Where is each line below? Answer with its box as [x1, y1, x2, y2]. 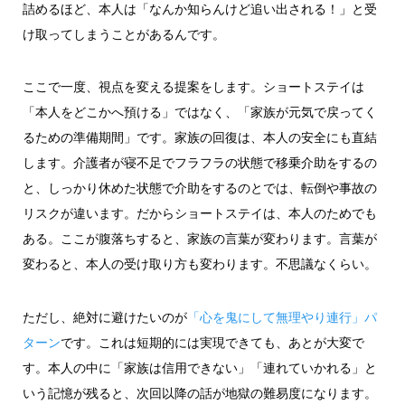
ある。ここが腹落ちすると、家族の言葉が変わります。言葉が [22, 231, 377, 247]
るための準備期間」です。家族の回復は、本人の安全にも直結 [22, 130, 377, 146]
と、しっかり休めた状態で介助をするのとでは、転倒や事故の [22, 181, 377, 196]
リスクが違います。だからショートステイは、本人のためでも [22, 206, 377, 221]
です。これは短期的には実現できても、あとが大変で [60, 334, 364, 350]
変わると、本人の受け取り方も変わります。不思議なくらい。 [22, 257, 377, 272]
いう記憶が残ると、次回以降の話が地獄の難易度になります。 [22, 385, 377, 400]
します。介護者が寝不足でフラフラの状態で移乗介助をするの [22, 155, 377, 171]
